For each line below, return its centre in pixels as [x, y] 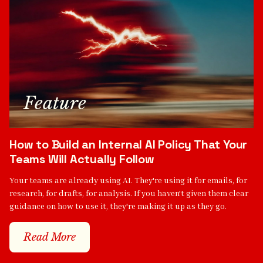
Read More [50, 237]
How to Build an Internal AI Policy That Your [129, 145]
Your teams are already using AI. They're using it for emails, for [128, 180]
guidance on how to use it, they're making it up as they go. [118, 206]
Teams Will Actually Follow [82, 159]
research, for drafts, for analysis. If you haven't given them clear [129, 193]
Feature [55, 103]
